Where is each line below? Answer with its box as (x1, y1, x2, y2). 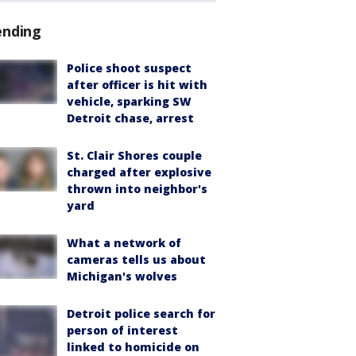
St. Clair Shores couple (67, 148, 202, 164)
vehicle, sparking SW (67, 94, 192, 110)
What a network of (67, 235, 181, 251)
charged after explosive (67, 164, 211, 180)
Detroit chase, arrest (67, 110, 194, 126)
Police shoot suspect (67, 60, 192, 76)
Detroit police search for (67, 306, 215, 322)
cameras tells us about (67, 252, 206, 268)
